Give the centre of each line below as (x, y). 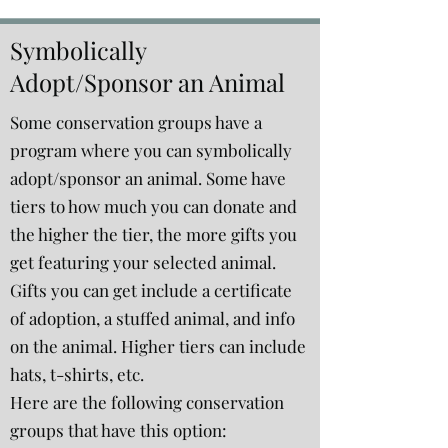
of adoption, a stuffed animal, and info (152, 318)
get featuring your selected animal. (143, 262)
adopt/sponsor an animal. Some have (148, 178)
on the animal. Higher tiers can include (158, 346)
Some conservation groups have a (136, 122)
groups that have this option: (118, 430)
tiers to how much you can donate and (153, 206)
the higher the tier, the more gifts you (153, 234)
